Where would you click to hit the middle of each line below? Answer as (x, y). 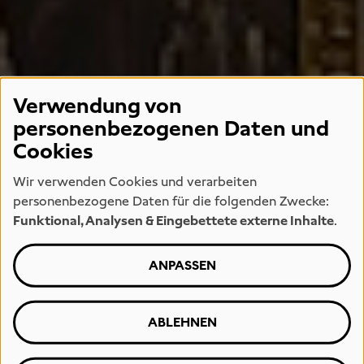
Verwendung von (97, 106)
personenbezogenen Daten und (171, 128)
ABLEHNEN (182, 323)
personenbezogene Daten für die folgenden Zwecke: (171, 201)
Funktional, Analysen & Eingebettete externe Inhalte (173, 221)
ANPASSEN (182, 266)
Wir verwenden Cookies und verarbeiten (135, 182)
